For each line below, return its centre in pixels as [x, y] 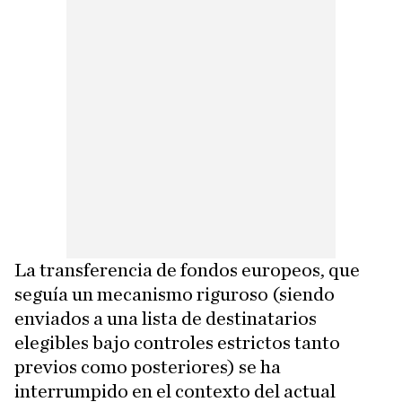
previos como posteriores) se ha [148, 367]
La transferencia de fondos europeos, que [187, 270]
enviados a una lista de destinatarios [166, 318]
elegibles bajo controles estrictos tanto [177, 342]
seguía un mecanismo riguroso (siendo [175, 294]
